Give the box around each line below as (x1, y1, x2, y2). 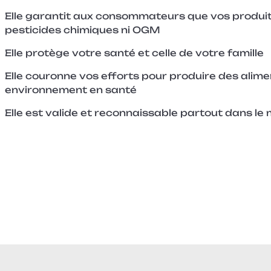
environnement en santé (5, 83, 137, 96)
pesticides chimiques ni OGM (5, 24, 161, 36)
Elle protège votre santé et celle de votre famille (5, 47, 264, 59)
